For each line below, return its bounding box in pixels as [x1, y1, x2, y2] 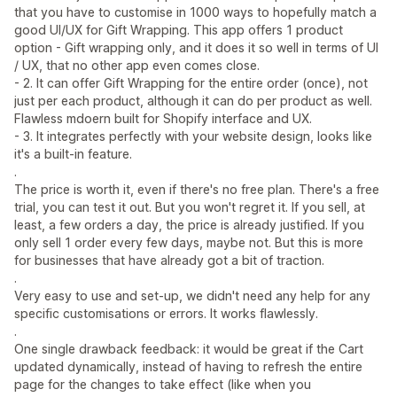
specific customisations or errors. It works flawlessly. [14, 306, 318, 321]
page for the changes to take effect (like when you [14, 377, 311, 392]
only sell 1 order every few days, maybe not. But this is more [14, 235, 363, 250]
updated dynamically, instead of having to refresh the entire [14, 359, 362, 374]
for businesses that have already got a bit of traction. [14, 253, 324, 268]
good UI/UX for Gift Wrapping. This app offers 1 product [14, 22, 343, 37]
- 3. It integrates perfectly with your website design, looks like [14, 128, 372, 144]
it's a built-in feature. [14, 146, 132, 161]
